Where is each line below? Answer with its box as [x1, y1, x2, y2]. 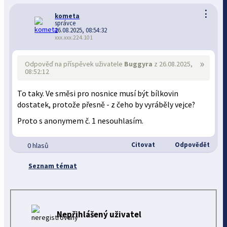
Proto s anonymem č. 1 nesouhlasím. [17, 116, 144, 126]
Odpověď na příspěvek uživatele [25, 59, 125, 68]
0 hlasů [27, 141, 49, 150]
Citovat [129, 140, 155, 149]
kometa [55, 12, 80, 20]
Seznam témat [28, 161, 77, 170]
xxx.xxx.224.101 [55, 34, 93, 41]
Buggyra [124, 59, 153, 68]
